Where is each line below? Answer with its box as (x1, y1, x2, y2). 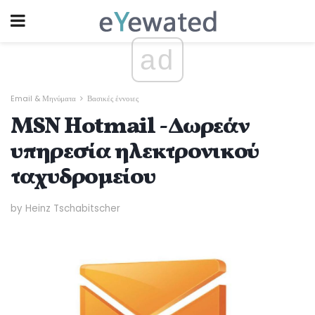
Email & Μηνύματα (11, 93, 76, 104)
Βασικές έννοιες (87, 93, 139, 104)
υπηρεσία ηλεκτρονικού (11, 137, 259, 168)
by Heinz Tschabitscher (11, 201, 120, 215)
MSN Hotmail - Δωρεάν (11, 112, 250, 143)
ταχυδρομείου (11, 162, 155, 193)
